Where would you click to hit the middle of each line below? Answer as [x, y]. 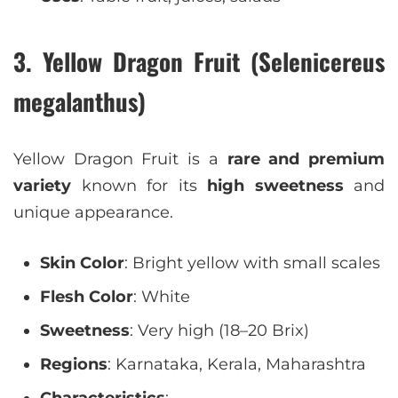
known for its [139, 186]
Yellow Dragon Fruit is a [120, 159]
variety [42, 186]
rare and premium [306, 159]
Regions [74, 364]
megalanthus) [80, 101]
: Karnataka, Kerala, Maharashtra [237, 364]
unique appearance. [93, 212]
